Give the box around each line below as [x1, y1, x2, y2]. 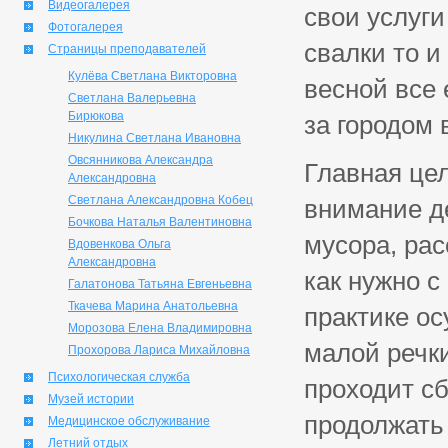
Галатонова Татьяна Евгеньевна [68, 277, 252, 291]
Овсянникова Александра [68, 153, 213, 167]
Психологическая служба [48, 370, 190, 384]
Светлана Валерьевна [68, 91, 196, 105]
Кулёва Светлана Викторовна [68, 69, 237, 83]
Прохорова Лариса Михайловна [68, 343, 250, 357]
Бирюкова [68, 109, 124, 123]
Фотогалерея [48, 20, 123, 34]
